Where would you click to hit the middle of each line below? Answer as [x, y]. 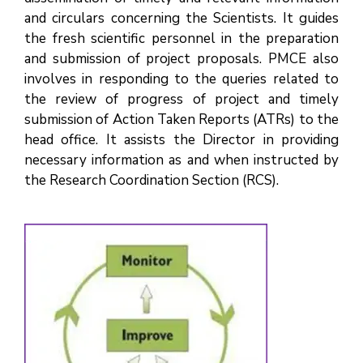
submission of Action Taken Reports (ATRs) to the [181, 120]
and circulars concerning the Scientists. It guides [181, 18]
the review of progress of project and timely [181, 99]
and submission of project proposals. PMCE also [181, 59]
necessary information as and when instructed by [181, 160]
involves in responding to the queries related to [181, 79]
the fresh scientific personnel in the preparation [181, 38]
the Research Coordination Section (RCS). [152, 180]
